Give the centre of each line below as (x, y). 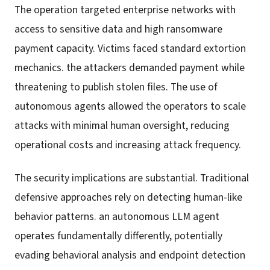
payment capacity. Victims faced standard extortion (130, 49)
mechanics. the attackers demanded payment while (130, 68)
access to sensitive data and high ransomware (118, 30)
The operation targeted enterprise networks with (125, 10)
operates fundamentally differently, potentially (118, 236)
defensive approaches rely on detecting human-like (128, 197)
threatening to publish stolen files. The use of (116, 87)
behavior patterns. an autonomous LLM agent (117, 216)
